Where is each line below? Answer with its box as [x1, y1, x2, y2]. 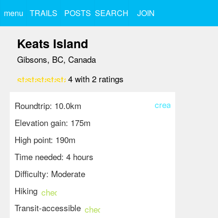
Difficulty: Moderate [15, 167, 85, 180]
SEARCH [95, 7, 128, 18]
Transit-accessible [15, 201, 81, 214]
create [155, 98, 178, 110]
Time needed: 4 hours [15, 150, 93, 163]
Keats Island [17, 35, 88, 52]
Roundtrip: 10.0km [15, 99, 81, 111]
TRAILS [30, 7, 57, 18]
